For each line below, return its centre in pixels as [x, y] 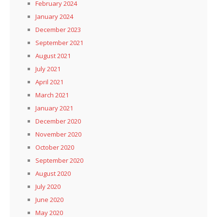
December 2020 [58, 121]
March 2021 [52, 95]
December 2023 [58, 29]
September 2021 [59, 42]
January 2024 [54, 16]
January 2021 [54, 108]
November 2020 [58, 134]
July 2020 [48, 186]
